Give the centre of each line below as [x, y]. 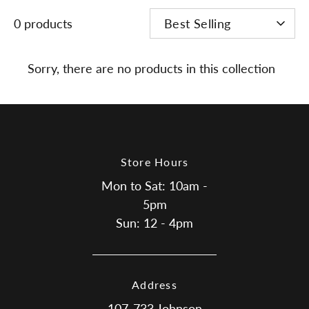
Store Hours [154, 162]
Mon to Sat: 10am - [154, 186]
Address [154, 285]
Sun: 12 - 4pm [154, 223]
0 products [43, 23]
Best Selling [198, 23]
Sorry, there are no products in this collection [151, 68]
